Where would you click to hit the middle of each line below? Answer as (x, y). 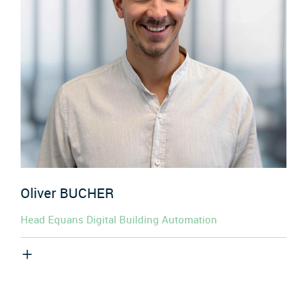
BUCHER (87, 193)
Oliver (40, 193)
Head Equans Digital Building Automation (119, 220)
